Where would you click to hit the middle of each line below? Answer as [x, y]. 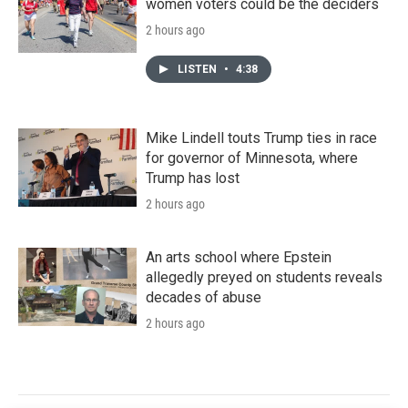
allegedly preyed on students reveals [264, 277]
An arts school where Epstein [239, 257]
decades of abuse [204, 297]
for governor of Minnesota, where [252, 158]
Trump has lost [193, 178]
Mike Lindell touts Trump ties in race [261, 138]
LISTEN [199, 69]
